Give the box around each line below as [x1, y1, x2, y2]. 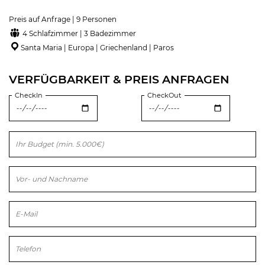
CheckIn [15, 91, 43, 99]
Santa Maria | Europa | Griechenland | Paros [21, 43, 174, 52]
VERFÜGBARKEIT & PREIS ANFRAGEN [9, 72, 230, 86]
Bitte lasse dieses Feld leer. [8, 132, 102, 141]
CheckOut [147, 91, 182, 99]
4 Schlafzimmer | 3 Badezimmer [21, 28, 136, 38]
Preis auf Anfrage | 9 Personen [9, 14, 117, 24]
